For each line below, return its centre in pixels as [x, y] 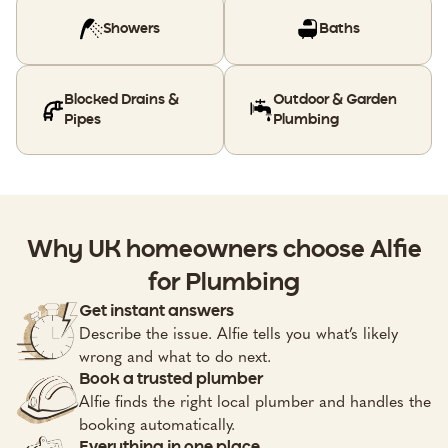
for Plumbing [224, 283]
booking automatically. [157, 425]
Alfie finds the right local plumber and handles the [255, 402]
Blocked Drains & [122, 100]
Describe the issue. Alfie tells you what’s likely [239, 334]
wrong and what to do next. [175, 357]
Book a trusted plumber [171, 379]
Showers [132, 28]
